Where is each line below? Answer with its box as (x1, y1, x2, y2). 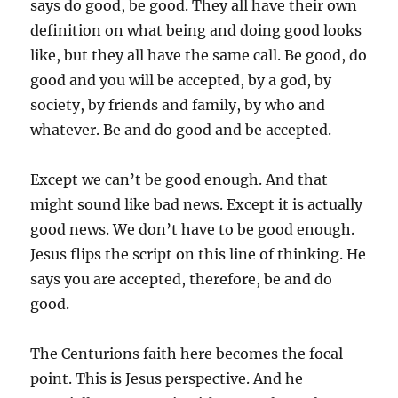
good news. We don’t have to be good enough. (30, 219, 355, 238)
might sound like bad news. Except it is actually (30, 195, 363, 213)
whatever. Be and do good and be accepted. (30, 120, 332, 139)
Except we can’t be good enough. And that (30, 170, 329, 188)
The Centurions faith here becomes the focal (30, 344, 344, 362)
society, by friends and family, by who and (30, 95, 326, 114)
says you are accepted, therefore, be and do (30, 269, 333, 288)
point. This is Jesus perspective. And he (30, 369, 304, 387)
